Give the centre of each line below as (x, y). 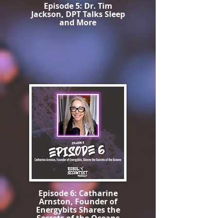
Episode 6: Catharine (78, 193)
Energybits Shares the (78, 210)
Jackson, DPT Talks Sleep (78, 14)
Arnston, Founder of (78, 201)
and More (78, 22)
